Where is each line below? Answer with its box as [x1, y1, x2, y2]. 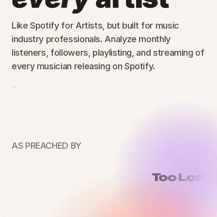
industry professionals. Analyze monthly [12, 34, 170, 44]
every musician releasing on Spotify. [12, 61, 155, 71]
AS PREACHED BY [12, 140, 81, 151]
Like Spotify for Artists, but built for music [12, 20, 179, 31]
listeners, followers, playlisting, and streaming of [12, 47, 204, 58]
